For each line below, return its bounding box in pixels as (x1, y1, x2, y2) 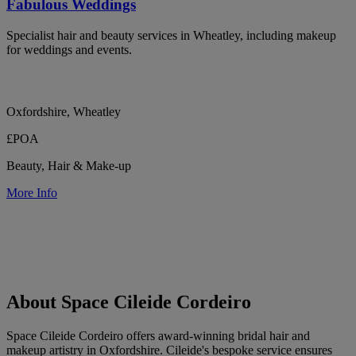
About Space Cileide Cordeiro (6, 292, 251, 313)
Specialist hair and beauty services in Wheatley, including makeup (6, 28, 336, 42)
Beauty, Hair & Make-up (6, 158, 131, 172)
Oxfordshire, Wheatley (6, 104, 121, 118)
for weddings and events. (6, 42, 132, 56)
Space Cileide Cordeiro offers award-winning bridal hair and (6, 329, 310, 343)
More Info (6, 185, 57, 199)
